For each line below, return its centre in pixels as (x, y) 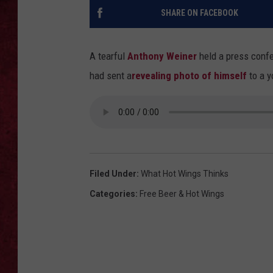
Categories (112, 194)
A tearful (108, 56)
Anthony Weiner (162, 56)
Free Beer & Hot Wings (182, 194)
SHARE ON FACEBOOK (199, 13)
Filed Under (113, 174)
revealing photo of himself (189, 76)
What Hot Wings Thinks (185, 174)
